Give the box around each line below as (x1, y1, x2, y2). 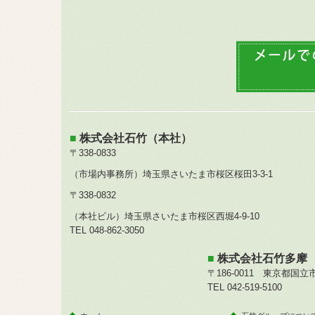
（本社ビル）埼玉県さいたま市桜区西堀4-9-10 (69, 210, 259, 221)
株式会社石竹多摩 (217, 252, 307, 264)
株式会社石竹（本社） (79, 131, 192, 144)
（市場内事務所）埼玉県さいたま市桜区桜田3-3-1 (69, 168, 282, 179)
